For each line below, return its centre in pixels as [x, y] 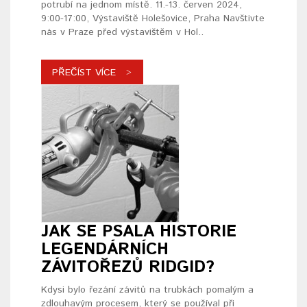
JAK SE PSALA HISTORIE [139, 232]
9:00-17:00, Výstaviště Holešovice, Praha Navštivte [153, 19]
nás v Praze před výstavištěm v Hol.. [122, 33]
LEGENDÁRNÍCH [105, 250]
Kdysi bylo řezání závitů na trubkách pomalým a [147, 290]
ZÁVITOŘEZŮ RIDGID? [128, 268]
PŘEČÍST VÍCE [84, 73]
